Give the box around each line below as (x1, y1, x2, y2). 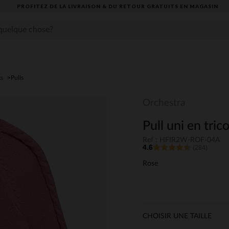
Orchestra (143, 98, 185, 108)
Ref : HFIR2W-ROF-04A (143, 136, 220, 144)
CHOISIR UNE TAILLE (143, 213, 212, 220)
